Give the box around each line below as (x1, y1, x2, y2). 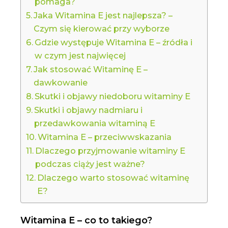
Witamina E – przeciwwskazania (37, 132, 172, 142)
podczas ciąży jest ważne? (35, 159, 145, 169)
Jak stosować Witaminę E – (33, 64, 148, 75)
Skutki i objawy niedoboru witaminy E (34, 91, 190, 102)
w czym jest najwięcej (34, 50, 126, 61)
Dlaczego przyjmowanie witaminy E (35, 146, 185, 156)
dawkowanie (33, 77, 88, 88)
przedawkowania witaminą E (34, 118, 155, 129)
